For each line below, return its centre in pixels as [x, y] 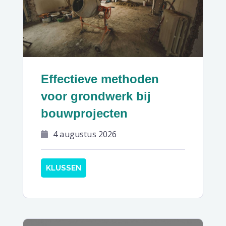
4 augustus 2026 [85, 134]
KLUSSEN [64, 168]
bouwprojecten [84, 114]
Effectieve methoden [100, 79]
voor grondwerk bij [96, 96]
